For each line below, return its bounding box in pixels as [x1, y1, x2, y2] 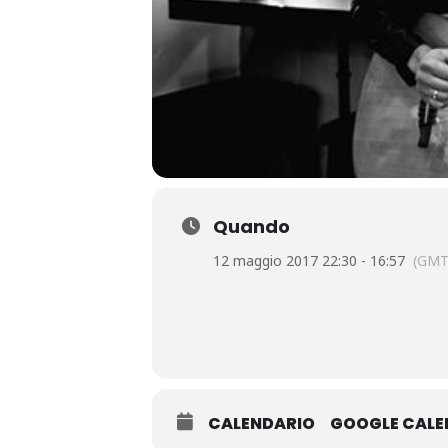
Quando [213, 214, 290, 239]
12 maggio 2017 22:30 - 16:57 [213, 251, 405, 270]
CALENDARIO [208, 412, 315, 435]
